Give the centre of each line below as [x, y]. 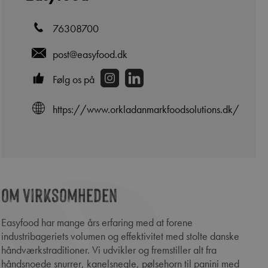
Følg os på [73, 80]
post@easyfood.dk [90, 54]
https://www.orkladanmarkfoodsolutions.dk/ [146, 109]
